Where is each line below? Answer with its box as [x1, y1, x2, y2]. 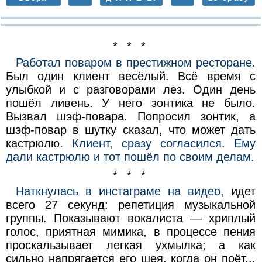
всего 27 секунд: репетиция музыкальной [5, 198, 256, 212]
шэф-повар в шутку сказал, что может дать [5, 123, 256, 136]
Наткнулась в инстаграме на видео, [16, 185, 225, 198]
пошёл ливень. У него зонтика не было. [5, 96, 256, 109]
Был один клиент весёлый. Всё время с [5, 69, 256, 82]
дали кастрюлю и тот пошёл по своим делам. [5, 150, 254, 163]
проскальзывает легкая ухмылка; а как [5, 239, 256, 252]
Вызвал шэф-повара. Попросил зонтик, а [5, 109, 256, 123]
